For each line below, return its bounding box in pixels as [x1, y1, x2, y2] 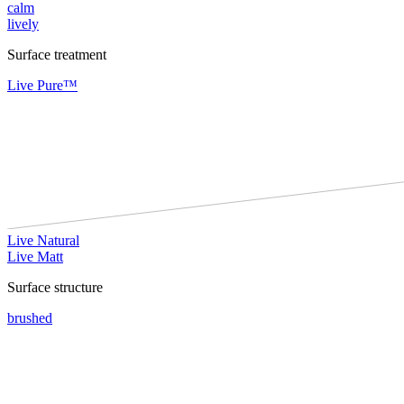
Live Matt [7, 248, 63, 264]
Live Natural [7, 232, 79, 248]
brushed [7, 309, 52, 326]
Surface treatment [7, 46, 106, 62]
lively [7, 15, 39, 32]
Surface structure [7, 279, 103, 295]
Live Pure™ [7, 77, 78, 93]
